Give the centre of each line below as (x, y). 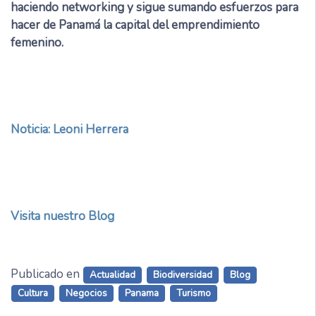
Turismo (194, 293)
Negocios (86, 293)
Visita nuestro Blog (62, 217)
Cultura (33, 293)
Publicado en (47, 274)
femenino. (37, 43)
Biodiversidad (183, 275)
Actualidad (113, 275)
